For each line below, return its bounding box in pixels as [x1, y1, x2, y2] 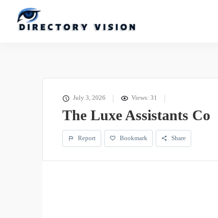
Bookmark [120, 134, 147, 142]
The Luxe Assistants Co [62, 107, 210, 124]
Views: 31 [130, 94, 157, 102]
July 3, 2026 [72, 94, 106, 102]
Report [76, 134, 96, 142]
